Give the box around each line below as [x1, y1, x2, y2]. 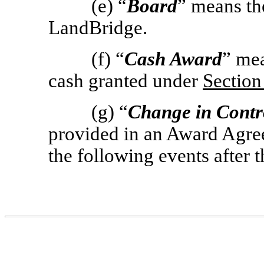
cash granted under [48, 70, 203, 91]
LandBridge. [48, 17, 147, 38]
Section [203, 70, 262, 91]
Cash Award [124, 48, 223, 70]
